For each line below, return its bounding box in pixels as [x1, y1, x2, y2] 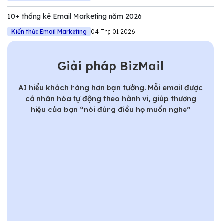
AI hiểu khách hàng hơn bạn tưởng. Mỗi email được [18, 82, 203, 92]
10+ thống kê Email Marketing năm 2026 [7, 11, 142, 21]
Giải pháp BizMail [57, 58, 164, 73]
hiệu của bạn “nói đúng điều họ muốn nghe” [30, 104, 191, 114]
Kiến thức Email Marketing [11, 27, 87, 35]
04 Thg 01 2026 [91, 27, 135, 35]
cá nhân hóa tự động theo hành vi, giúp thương [25, 93, 196, 103]
